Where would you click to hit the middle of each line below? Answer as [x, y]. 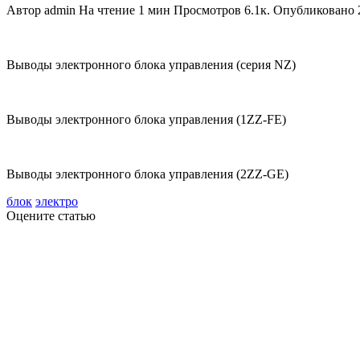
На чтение [107, 10]
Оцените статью [51, 215]
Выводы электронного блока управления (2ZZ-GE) [147, 174]
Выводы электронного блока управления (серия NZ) [151, 64]
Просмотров [207, 10]
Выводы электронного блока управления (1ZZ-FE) [146, 119]
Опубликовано [314, 10]
